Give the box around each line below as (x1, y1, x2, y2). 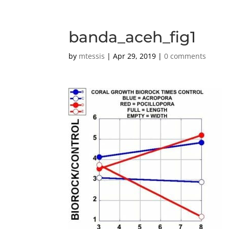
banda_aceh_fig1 (68, 28, 196, 47)
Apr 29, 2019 (113, 51, 156, 61)
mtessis (79, 51, 105, 61)
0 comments (164, 51, 207, 61)
